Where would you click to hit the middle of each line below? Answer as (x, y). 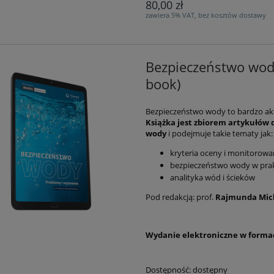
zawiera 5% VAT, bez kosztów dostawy (206, 15)
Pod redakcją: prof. (180, 197)
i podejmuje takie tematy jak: (220, 133)
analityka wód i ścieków (212, 177)
